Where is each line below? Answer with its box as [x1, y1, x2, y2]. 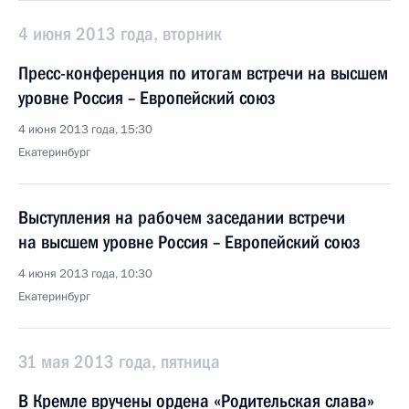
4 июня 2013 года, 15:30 [18, 121, 152, 138]
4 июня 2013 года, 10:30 [18, 266, 152, 282]
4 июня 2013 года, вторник [18, 23, 222, 45]
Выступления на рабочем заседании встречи [18, 206, 345, 228]
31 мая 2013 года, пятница [18, 351, 220, 372]
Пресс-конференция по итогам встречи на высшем [18, 62, 388, 84]
